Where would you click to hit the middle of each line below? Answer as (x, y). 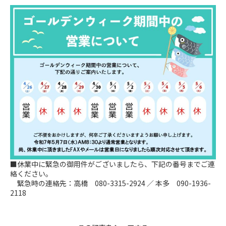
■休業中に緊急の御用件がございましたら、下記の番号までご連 (112, 164)
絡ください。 (31, 174)
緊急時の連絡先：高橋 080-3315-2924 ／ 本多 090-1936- (110, 183)
